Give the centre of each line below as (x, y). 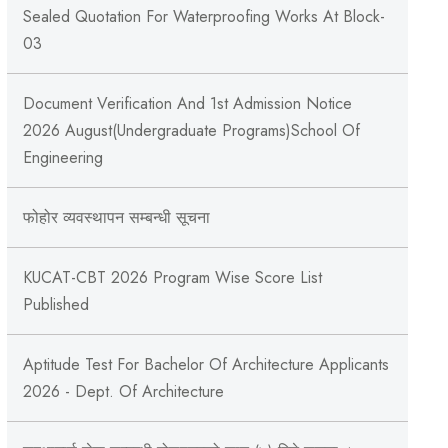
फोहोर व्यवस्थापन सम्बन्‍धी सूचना (116, 217)
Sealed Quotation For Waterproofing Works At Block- (203, 16)
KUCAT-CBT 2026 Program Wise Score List (172, 277)
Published (55, 304)
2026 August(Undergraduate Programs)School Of (191, 130)
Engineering (62, 157)
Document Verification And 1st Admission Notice (187, 103)
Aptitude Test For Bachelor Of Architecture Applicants (205, 364)
